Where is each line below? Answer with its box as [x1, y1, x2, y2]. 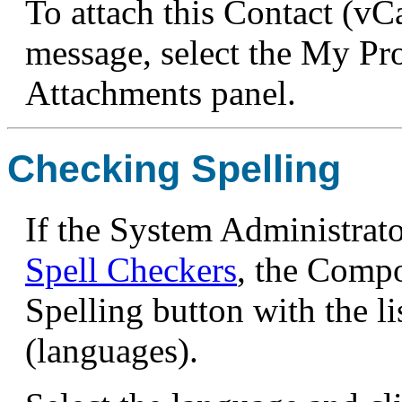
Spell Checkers [25, 249, 237, 289]
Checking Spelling [7, 146, 341, 190]
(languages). [25, 330, 198, 370]
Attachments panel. [25, 73, 296, 112]
